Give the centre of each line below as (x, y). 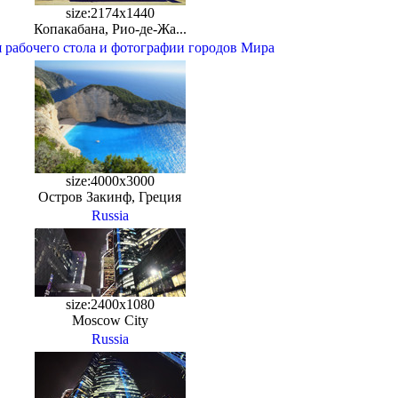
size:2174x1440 (110, 13)
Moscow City (110, 320)
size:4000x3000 (110, 181)
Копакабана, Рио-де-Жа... (110, 29)
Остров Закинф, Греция (110, 197)
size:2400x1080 (110, 304)
